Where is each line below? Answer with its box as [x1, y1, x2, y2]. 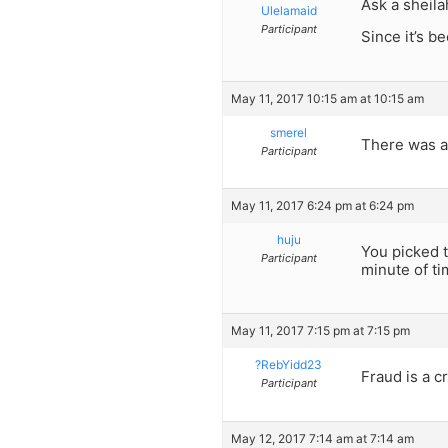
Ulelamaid [260, 2, 317, 18]
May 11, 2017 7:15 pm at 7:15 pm [231, 323, 410, 339]
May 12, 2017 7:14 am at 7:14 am [231, 430, 414, 446]
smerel [270, 124, 307, 140]
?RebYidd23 [255, 357, 322, 373]
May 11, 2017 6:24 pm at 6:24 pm [231, 197, 414, 213]
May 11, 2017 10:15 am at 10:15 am [231, 90, 424, 106]
